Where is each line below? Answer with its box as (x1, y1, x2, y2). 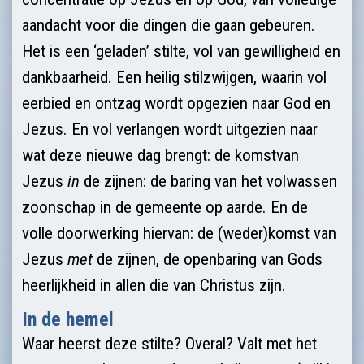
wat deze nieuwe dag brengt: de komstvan (22, 145, 299, 165)
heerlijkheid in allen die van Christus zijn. (22, 275, 286, 295)
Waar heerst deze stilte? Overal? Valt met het (22, 333, 317, 353)
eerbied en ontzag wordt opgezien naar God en (22, 93, 331, 113)
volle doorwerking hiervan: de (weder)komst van (22, 223, 336, 243)
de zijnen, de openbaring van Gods (93, 249, 323, 269)
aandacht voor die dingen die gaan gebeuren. (22, 15, 315, 35)
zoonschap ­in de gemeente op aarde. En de (22, 197, 308, 217)
